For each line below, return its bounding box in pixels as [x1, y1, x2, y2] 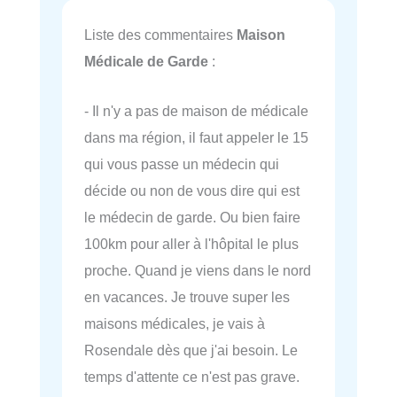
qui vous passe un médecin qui [84, 156, 279, 173]
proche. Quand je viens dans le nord [84, 262, 311, 279]
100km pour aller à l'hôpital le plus [84, 236, 299, 253]
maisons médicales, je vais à [84, 315, 265, 332]
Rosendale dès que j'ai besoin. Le [84, 342, 298, 359]
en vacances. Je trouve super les [84, 289, 290, 306]
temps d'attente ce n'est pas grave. [84, 369, 300, 385]
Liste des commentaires [84, 26, 237, 43]
